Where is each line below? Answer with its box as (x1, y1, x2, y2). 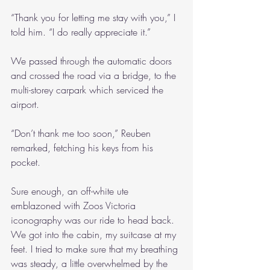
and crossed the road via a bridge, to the (11, 69, 179, 82)
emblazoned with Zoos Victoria (11, 199, 139, 212)
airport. (11, 98, 39, 111)
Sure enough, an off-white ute (11, 184, 131, 198)
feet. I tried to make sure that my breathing (11, 242, 181, 256)
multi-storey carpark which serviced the (11, 83, 166, 96)
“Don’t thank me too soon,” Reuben (11, 127, 154, 140)
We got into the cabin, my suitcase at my (11, 228, 179, 241)
